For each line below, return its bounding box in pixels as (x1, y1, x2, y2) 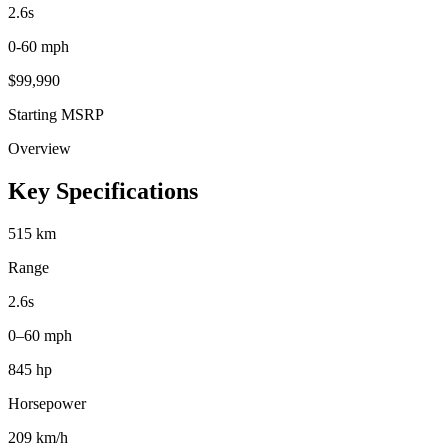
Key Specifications (8, 177, 198, 204)
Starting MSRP (8, 105, 104, 123)
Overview (8, 139, 71, 157)
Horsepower (8, 394, 86, 412)
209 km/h (8, 428, 68, 446)
